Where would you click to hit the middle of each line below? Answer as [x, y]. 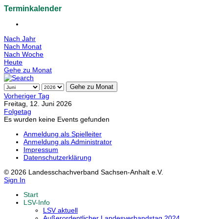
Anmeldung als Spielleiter [63, 134]
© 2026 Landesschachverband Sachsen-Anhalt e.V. [84, 172]
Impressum [41, 150]
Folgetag [18, 112]
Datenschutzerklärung [57, 158]
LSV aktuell [60, 210]
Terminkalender [33, 9]
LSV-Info [37, 203]
